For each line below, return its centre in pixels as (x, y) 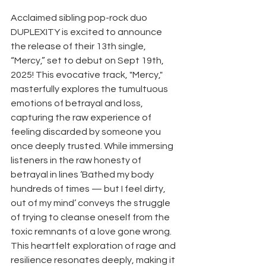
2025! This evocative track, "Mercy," (88, 75)
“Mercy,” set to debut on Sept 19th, (88, 60)
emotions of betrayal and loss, (78, 103)
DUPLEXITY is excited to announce (87, 32)
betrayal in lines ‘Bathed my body (83, 174)
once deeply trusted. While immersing (93, 146)
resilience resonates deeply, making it (94, 260)
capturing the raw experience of (82, 117)
